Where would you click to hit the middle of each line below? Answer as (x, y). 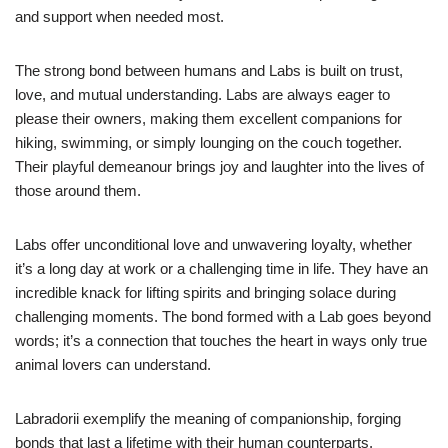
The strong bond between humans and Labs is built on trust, (209, 70)
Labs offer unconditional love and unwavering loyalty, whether (213, 244)
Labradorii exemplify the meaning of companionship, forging (208, 418)
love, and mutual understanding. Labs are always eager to (202, 94)
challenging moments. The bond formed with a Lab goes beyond (223, 316)
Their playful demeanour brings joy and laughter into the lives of (219, 166)
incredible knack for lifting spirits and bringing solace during (205, 292)
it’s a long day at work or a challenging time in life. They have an (221, 268)
